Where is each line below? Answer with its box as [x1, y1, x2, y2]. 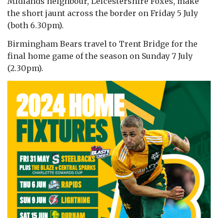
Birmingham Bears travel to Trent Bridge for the [7, 38, 198, 49]
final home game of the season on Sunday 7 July [7, 51, 193, 61]
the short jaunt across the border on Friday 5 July [7, 8, 198, 18]
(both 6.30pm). [7, 20, 66, 30]
